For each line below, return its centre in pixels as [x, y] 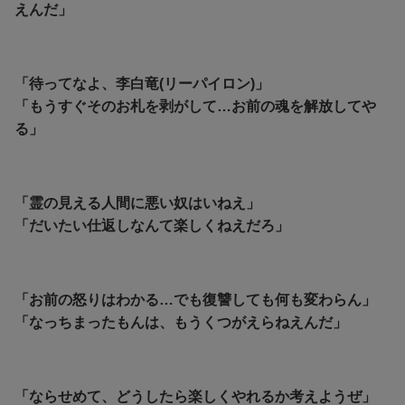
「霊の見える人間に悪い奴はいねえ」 [137, 202]
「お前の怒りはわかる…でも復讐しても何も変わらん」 [195, 299]
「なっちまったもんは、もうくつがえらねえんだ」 [181, 322]
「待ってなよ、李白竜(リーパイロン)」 [142, 83]
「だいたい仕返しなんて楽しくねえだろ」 [152, 225]
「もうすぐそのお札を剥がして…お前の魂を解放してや [195, 106]
